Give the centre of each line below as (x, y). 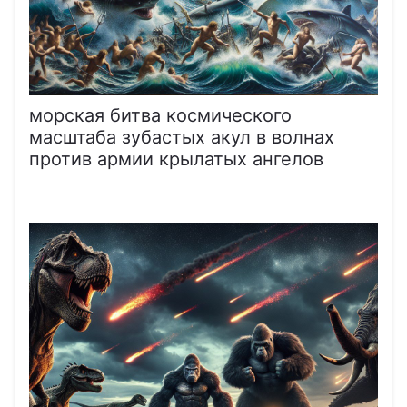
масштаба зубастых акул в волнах (182, 137)
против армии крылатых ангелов (176, 159)
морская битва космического (160, 115)
